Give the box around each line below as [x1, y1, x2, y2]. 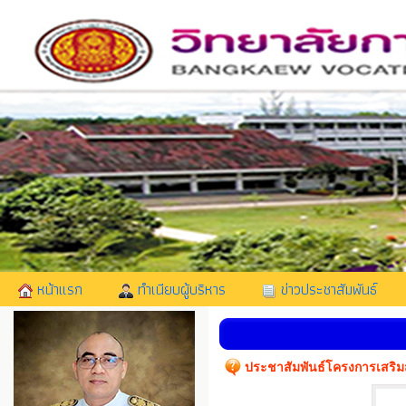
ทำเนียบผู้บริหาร [133, 276, 226, 302]
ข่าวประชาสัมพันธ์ [276, 276, 377, 302]
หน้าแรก [33, 276, 82, 302]
